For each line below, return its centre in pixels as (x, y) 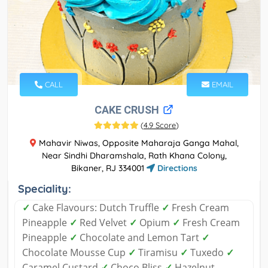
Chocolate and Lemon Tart (139, 237)
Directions (176, 168)
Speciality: (45, 188)
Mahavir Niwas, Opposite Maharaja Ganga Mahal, (137, 143)
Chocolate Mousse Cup (75, 252)
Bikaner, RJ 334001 (109, 168)
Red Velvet (103, 222)
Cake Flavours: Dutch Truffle (96, 207)
